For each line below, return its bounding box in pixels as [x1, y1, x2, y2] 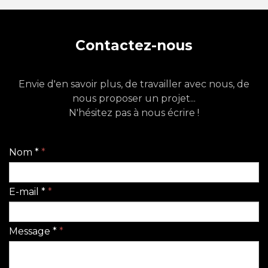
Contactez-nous [75, 37, 193, 54]
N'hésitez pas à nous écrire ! [69, 107, 199, 118]
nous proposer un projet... [72, 93, 196, 104]
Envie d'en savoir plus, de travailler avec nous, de [19, 78, 249, 90]
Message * [9, 226, 57, 237]
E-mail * [9, 186, 45, 197]
